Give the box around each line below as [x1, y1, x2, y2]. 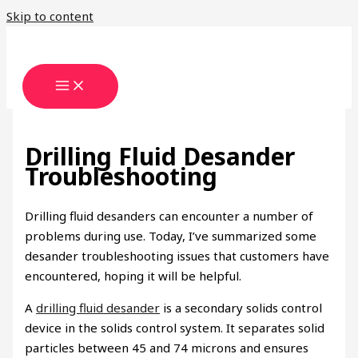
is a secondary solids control [160, 300, 323, 316]
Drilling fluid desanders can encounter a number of [25, 208, 314, 225]
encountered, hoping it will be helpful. [25, 268, 242, 284]
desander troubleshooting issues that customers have [25, 248, 330, 265]
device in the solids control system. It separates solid [25, 320, 325, 336]
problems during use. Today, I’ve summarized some [25, 228, 317, 245]
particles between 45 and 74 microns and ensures [25, 340, 309, 356]
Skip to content [6, 8, 93, 24]
